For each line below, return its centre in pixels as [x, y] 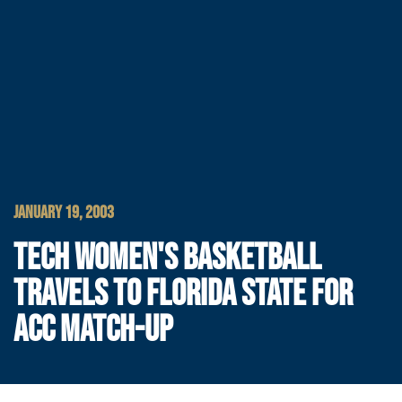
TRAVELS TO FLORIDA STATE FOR [183, 295]
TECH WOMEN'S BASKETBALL [167, 259]
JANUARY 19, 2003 [64, 213]
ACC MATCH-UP [93, 331]
